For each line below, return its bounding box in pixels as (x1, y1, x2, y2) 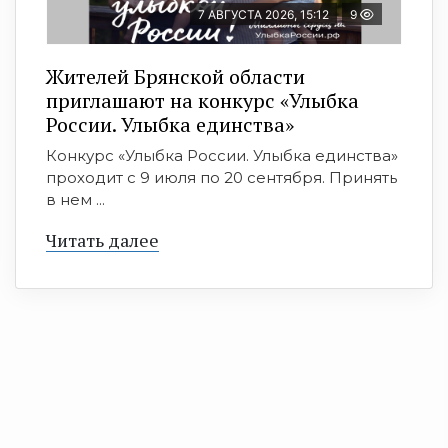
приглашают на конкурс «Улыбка (46, 87, 359, 115)
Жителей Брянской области (46, 63, 305, 91)
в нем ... (46, 190, 105, 210)
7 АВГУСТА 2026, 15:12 (198, 7, 329, 23)
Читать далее (46, 228, 159, 253)
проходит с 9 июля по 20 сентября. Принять (46, 168, 397, 188)
